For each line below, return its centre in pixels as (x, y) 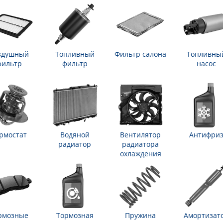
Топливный (75, 54)
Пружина (140, 216)
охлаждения (140, 154)
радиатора (140, 144)
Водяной (75, 135)
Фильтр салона (140, 54)
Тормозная (75, 216)
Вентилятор (140, 135)
